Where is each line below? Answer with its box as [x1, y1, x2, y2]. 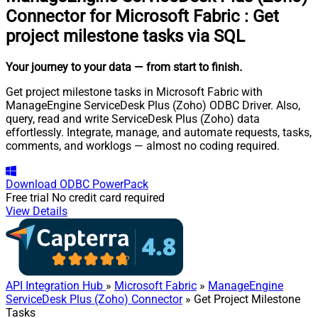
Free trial [6, 190, 49, 204]
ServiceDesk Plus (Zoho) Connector [6, 292, 182, 306]
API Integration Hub [6, 278, 106, 292]
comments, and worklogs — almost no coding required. [6, 138, 280, 153]
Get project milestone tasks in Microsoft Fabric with [6, 84, 263, 99]
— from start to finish [134, 60, 239, 74]
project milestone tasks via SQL [6, 26, 245, 46]
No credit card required [52, 190, 165, 204]
